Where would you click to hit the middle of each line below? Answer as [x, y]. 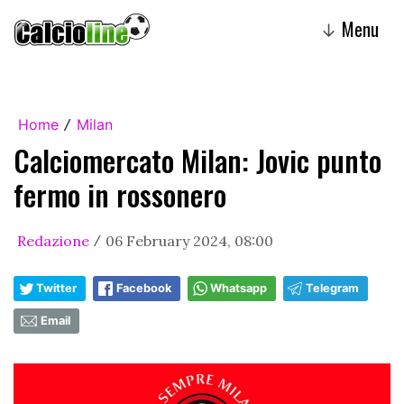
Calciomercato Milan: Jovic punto [197, 160]
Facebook [144, 288]
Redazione [53, 241]
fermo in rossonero [120, 194]
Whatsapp [239, 288]
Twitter [56, 288]
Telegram [332, 288]
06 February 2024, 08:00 [189, 241]
